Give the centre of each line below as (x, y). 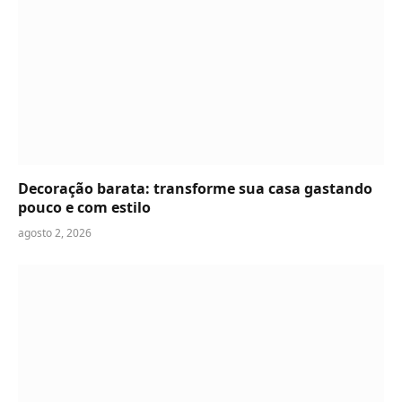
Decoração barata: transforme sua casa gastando (195, 188)
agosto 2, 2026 (55, 232)
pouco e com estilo (84, 207)
